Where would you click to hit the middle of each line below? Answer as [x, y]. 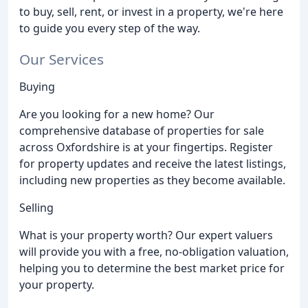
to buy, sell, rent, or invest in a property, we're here [151, 11]
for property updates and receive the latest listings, [153, 163]
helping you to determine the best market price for [152, 268]
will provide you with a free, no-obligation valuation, [154, 251]
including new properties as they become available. [152, 180]
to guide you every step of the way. [110, 28]
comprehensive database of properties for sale [142, 130]
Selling [36, 207]
